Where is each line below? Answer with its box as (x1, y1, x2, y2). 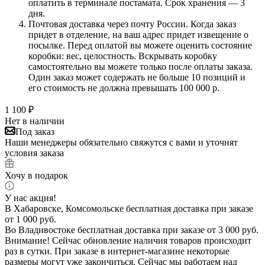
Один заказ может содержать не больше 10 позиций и (28, 72, 245, 82)
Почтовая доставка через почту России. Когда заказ (28, 18, 236, 29)
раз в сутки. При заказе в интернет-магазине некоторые (5, 245, 230, 256)
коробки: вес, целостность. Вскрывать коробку (28, 50, 217, 61)
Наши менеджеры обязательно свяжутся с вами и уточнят (5, 137, 238, 147)
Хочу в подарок (5, 170, 68, 180)
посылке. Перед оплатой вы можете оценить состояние (28, 40, 252, 50)
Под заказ (15, 126, 54, 137)
